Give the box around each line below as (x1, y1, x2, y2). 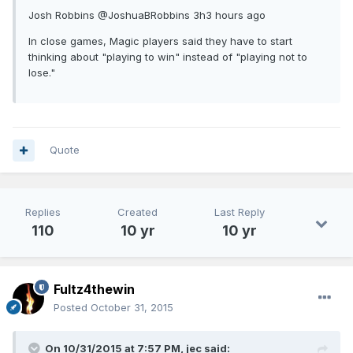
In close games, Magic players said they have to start (28, 35, 292, 48)
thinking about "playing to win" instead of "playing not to (28, 50, 307, 64)
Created (117, 206, 158, 219)
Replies (25, 206, 61, 219)
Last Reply (214, 206, 265, 219)
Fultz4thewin (54, 281, 135, 298)
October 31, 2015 (91, 301, 173, 314)
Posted (54, 301, 91, 314)
